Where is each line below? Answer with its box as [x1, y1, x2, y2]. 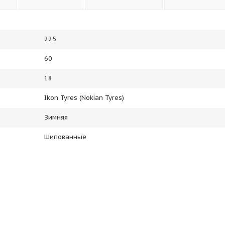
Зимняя [44, 113, 68, 122]
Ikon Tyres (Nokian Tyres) [44, 93, 124, 102]
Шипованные [44, 133, 86, 141]
